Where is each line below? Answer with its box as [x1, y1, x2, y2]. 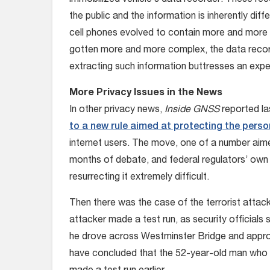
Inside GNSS [162, 105, 222, 115]
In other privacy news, [69, 105, 162, 115]
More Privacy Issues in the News [69, 89, 222, 98]
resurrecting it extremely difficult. [69, 173, 209, 183]
